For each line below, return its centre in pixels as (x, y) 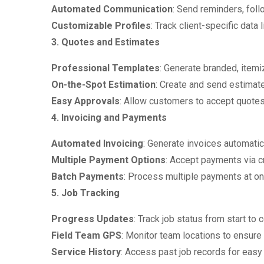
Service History (86, 252)
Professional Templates (105, 68)
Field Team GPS (86, 235)
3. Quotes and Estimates (105, 42)
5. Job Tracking (85, 193)
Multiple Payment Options (108, 160)
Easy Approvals (85, 101)
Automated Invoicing (97, 143)
